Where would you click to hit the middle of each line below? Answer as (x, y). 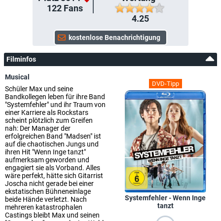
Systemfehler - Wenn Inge (165, 198)
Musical (17, 77)
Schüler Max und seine (39, 89)
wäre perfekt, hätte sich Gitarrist (54, 176)
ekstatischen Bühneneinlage (48, 191)
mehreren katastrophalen (44, 207)
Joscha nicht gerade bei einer (49, 184)
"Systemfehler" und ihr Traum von (55, 105)
